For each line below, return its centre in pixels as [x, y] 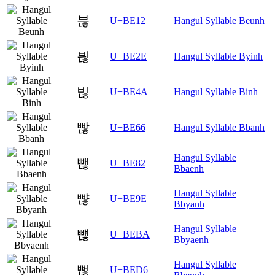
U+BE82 [128, 163]
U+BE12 [128, 21]
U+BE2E [128, 56]
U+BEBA [130, 234]
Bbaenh [189, 169]
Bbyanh [189, 204]
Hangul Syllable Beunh [219, 21]
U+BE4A [129, 92]
